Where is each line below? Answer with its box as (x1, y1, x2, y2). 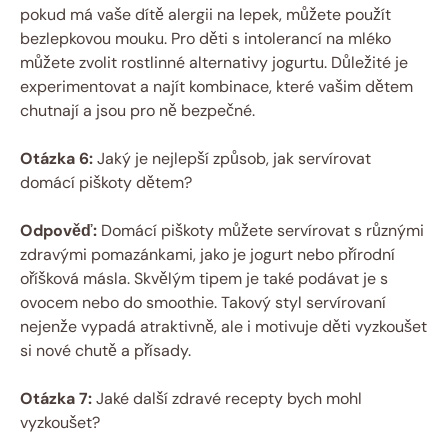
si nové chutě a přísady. (20, 339, 191, 361)
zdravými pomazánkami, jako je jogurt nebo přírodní (20, 243, 395, 265)
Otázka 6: (20, 147, 93, 169)
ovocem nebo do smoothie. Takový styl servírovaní (20, 291, 386, 313)
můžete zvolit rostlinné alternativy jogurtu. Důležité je (20, 51, 408, 73)
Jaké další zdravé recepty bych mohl (92, 387, 362, 409)
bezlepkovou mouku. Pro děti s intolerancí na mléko (20, 27, 391, 49)
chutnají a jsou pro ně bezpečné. (20, 99, 255, 121)
